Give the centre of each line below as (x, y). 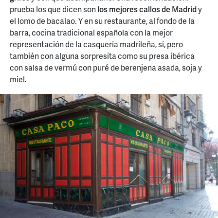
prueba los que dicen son (53, 9)
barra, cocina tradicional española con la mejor (91, 33)
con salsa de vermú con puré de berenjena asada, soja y (106, 68)
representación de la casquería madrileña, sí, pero (96, 44)
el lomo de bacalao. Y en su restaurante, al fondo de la (102, 21)
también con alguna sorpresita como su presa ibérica (102, 56)
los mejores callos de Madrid (146, 9)
